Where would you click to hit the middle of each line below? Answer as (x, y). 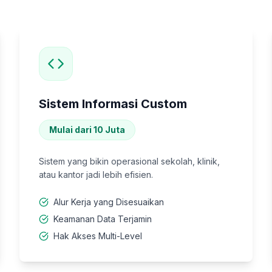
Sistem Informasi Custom (113, 104)
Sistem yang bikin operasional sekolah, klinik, (129, 161)
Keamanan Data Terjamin (103, 219)
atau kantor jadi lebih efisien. (96, 175)
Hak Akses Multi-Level (98, 236)
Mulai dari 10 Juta (87, 130)
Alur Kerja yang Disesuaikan (109, 202)
